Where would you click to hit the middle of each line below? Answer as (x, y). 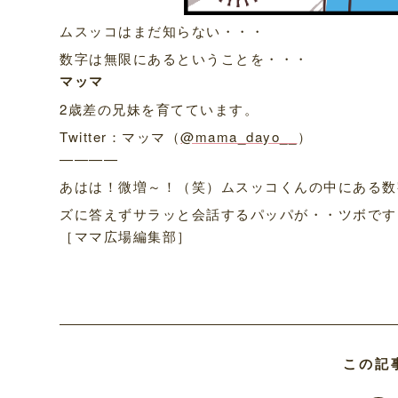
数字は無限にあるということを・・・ (184, 59)
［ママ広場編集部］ (126, 235)
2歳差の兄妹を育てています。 (159, 109)
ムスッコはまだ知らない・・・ (163, 31)
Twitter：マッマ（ (120, 137)
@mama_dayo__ (239, 137)
